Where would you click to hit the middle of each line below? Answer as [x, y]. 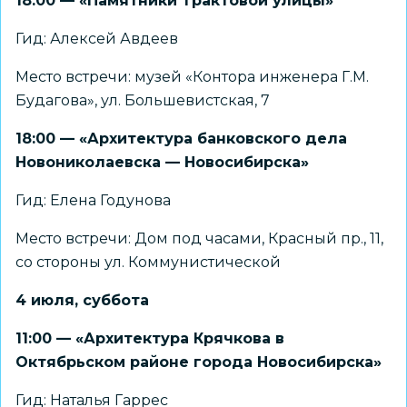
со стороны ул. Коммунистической [148, 262]
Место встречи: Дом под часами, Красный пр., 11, [199, 238]
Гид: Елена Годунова [93, 200]
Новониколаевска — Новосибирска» [162, 162]
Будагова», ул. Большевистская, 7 [143, 100]
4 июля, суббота [82, 300]
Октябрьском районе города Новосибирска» [199, 362]
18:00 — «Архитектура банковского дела [181, 139]
